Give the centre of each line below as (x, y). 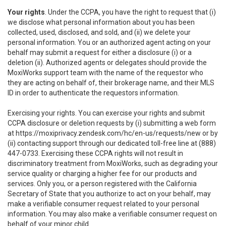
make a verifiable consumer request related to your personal (103, 204)
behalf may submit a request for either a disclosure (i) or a (100, 52)
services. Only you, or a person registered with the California (102, 184)
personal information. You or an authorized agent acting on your (109, 42)
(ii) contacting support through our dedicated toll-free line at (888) (112, 143)
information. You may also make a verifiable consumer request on (112, 214)
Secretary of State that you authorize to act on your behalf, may (109, 194)
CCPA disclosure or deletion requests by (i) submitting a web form (112, 123)
